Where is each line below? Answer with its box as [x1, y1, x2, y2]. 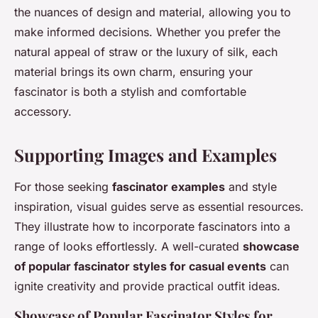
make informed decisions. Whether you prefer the [14, 25, 280, 39]
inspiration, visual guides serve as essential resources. [14, 199, 304, 214]
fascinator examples [112, 180, 225, 194]
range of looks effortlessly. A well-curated [14, 239, 243, 253]
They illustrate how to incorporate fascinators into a [14, 219, 290, 234]
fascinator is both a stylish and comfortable [14, 84, 246, 99]
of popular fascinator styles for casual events [14, 259, 266, 273]
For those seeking [14, 180, 112, 194]
